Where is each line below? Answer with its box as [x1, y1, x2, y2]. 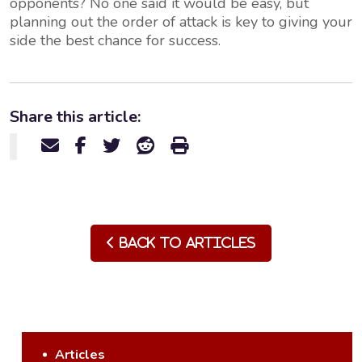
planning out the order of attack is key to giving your [10, 12, 352, 32]
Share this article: [10, 106, 141, 128]
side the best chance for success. [10, 31, 225, 50]
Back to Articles [115, 236, 255, 249]
